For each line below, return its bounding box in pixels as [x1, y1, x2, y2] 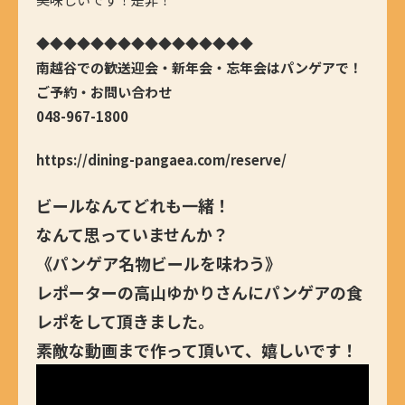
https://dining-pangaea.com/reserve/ [36, 150, 287, 170]
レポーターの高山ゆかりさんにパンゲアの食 [36, 280, 363, 305]
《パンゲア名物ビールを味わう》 [36, 251, 281, 276]
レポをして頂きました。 [36, 309, 214, 334]
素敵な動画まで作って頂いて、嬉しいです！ [36, 338, 358, 363]
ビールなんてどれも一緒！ [36, 193, 231, 218]
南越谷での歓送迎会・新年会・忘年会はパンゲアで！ [36, 58, 363, 78]
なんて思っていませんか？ [36, 222, 229, 247]
